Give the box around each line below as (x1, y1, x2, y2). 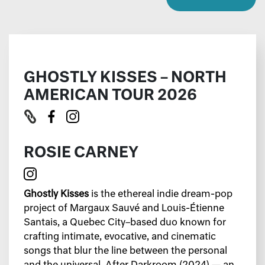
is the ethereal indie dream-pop (89, 189, 232, 199)
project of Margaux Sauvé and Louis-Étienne (24, 203, 224, 214)
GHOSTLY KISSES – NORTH (24, 70, 227, 86)
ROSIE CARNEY (24, 146, 138, 161)
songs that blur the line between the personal (24, 246, 227, 256)
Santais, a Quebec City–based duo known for (24, 218, 226, 228)
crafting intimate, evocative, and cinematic (24, 232, 216, 242)
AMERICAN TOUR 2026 (24, 88, 197, 104)
